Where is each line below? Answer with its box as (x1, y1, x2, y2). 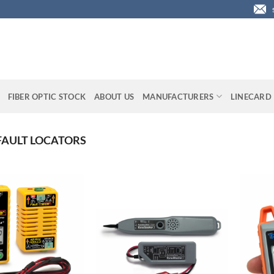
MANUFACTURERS (143, 91, 214, 102)
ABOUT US (94, 91, 135, 102)
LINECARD (230, 91, 272, 102)
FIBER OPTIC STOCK (7, 91, 86, 102)
